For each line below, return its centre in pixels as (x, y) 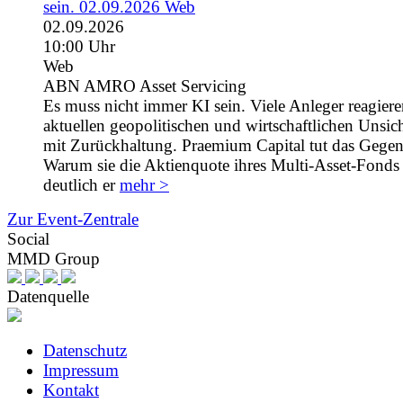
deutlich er (81, 185)
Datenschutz (85, 351)
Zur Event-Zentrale (73, 219)
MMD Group (54, 259)
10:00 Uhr (79, 47)
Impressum (81, 371)
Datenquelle (48, 297)
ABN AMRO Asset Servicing (145, 86)
